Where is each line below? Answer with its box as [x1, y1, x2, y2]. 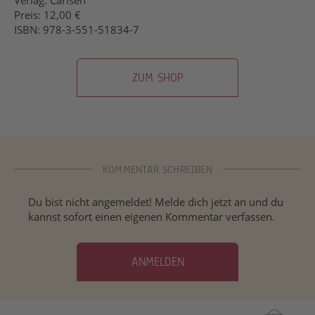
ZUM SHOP [131, 69, 184, 86]
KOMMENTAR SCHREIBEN [103, 162, 212, 176]
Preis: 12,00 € [14, 7, 81, 22]
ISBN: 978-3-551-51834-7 [14, 22, 139, 37]
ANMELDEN [131, 253, 184, 270]
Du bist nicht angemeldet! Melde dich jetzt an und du [28, 194, 283, 209]
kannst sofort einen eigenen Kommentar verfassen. [28, 209, 275, 224]
